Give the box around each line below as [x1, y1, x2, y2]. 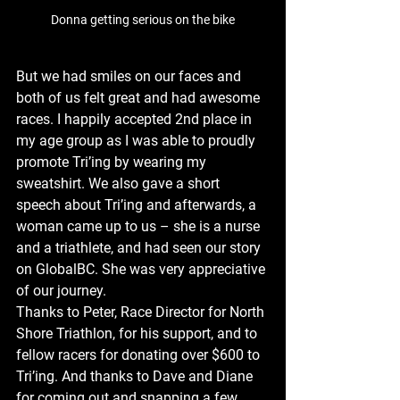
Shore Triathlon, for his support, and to [16, 325, 261, 343]
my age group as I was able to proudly [16, 132, 259, 150]
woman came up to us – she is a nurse [16, 218, 263, 236]
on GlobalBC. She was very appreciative [16, 261, 269, 279]
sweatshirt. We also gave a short [16, 175, 223, 193]
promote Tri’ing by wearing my [16, 154, 210, 171]
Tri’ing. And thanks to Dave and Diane [16, 368, 256, 386]
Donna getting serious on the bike [51, 12, 235, 28]
